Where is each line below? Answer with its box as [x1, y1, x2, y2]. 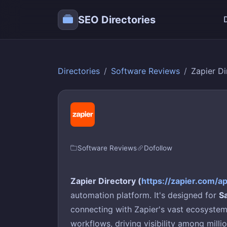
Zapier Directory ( [70, 176, 141, 186]
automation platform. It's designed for [70, 190, 219, 200]
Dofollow [144, 144, 172, 152]
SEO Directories [78, 13, 156, 26]
